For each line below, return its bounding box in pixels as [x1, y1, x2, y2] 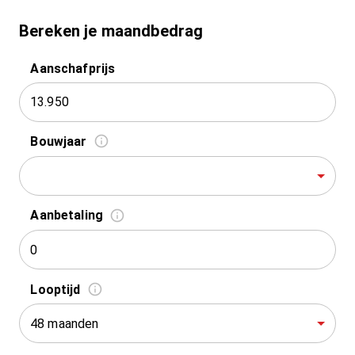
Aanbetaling [30, 208, 104, 223]
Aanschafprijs [30, 60, 116, 76]
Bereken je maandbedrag [19, 21, 204, 40]
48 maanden [30, 315, 99, 331]
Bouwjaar [30, 134, 87, 150]
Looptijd [30, 281, 81, 297]
